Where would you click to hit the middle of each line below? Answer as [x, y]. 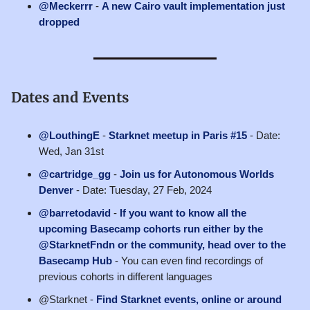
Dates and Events [70, 97]
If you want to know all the [183, 212]
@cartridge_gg [75, 174]
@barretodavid [75, 212]
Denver [56, 190]
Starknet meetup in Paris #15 [178, 135]
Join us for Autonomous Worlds [197, 174]
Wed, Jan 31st [71, 151]
